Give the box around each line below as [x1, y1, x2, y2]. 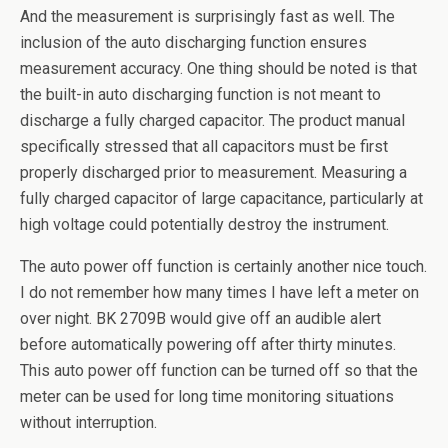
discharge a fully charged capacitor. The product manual [20, 111, 405, 131]
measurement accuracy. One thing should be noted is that [20, 59, 417, 79]
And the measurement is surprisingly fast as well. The [20, 7, 395, 27]
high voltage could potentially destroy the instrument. [20, 215, 389, 235]
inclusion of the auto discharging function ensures [20, 33, 367, 53]
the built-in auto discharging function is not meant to [20, 85, 381, 105]
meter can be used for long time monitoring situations [20, 387, 394, 407]
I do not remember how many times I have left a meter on [20, 283, 419, 303]
